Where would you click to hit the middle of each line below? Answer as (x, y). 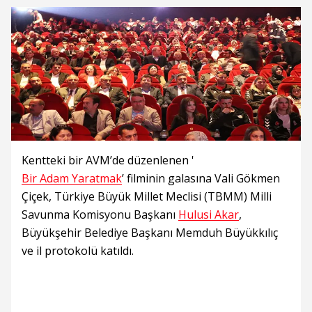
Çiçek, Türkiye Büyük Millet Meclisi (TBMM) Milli (147, 196)
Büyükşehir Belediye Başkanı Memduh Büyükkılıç (150, 233)
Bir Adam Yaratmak (72, 178)
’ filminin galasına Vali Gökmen (201, 178)
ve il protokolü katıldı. (78, 251)
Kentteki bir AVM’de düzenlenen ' (108, 160)
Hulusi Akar (209, 214)
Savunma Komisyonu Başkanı (100, 214)
